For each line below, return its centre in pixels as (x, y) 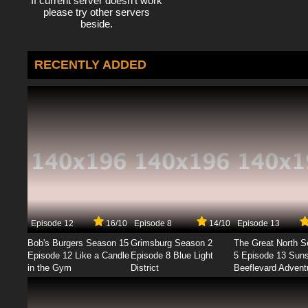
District (145, 267)
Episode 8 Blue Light (172, 255)
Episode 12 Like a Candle (78, 255)
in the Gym (49, 267)
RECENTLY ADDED (90, 64)
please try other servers (96, 12)
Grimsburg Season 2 (172, 243)
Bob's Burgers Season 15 (78, 243)
